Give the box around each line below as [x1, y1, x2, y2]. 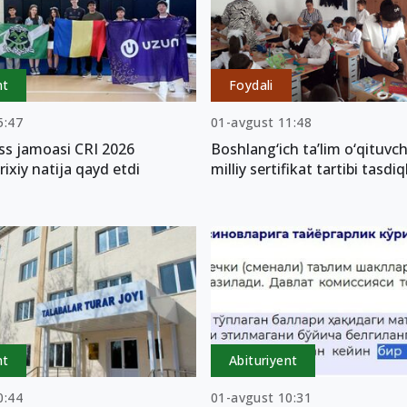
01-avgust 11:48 [210, 113, 312, 131]
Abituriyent [228, 351, 298, 369]
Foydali [228, 75, 273, 94]
